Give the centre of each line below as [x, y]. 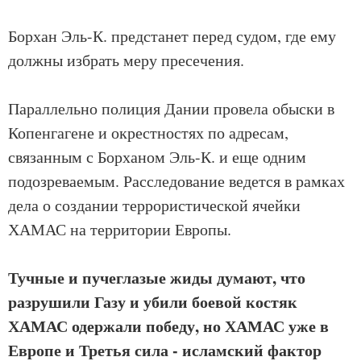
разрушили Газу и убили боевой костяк [153, 302]
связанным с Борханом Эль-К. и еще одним [157, 157]
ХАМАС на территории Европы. [120, 230]
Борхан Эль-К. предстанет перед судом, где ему [172, 36]
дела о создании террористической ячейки [154, 205]
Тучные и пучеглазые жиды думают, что [157, 278]
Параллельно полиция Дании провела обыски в [171, 109]
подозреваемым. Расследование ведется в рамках [176, 181]
